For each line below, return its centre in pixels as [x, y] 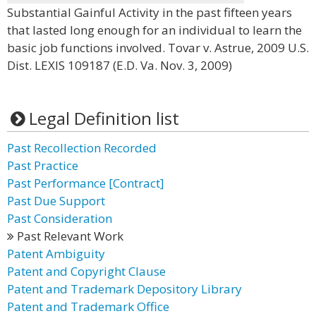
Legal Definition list [104, 118]
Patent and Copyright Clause [86, 271]
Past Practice [43, 165]
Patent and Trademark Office [88, 306]
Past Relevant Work [69, 236]
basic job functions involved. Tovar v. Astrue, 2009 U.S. [158, 48]
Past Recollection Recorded [82, 148]
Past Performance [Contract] [86, 183]
